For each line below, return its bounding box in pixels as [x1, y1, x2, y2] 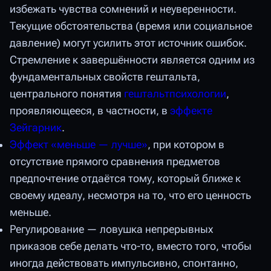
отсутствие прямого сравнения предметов [10, 155, 220, 168]
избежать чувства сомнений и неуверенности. [10, 3, 237, 16]
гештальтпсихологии [124, 88, 226, 100]
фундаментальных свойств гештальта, [10, 71, 200, 83]
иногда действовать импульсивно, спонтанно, [10, 257, 238, 270]
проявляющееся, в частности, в [10, 105, 170, 117]
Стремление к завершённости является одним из [10, 54, 255, 67]
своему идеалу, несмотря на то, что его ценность [10, 189, 251, 202]
